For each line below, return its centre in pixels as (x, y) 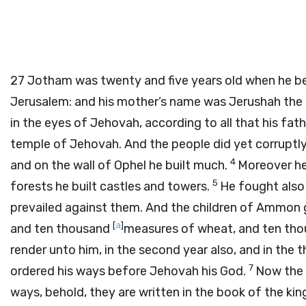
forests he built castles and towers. (111, 186)
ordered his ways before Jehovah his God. (129, 271)
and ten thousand (61, 229)
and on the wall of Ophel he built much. (120, 165)
